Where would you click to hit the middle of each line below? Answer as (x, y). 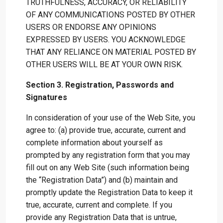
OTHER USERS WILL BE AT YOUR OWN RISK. (104, 64)
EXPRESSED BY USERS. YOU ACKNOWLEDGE (106, 40)
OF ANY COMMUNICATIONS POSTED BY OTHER (111, 15)
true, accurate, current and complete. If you (99, 205)
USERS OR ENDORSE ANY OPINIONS (91, 27)
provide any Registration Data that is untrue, (101, 217)
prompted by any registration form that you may (108, 155)
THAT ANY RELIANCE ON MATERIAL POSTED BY (111, 52)
